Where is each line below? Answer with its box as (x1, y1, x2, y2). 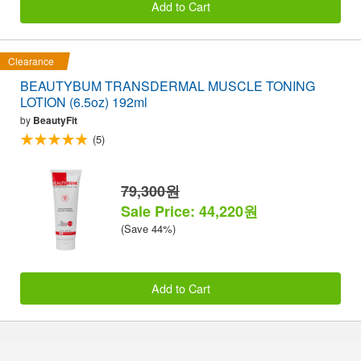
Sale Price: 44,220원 (121, 200, 258, 222)
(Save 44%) (121, 220, 176, 236)
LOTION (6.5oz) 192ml (20, 92, 147, 111)
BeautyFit (33, 112, 77, 127)
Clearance (8, 53, 54, 68)
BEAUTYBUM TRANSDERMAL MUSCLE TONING (20, 76, 315, 95)
